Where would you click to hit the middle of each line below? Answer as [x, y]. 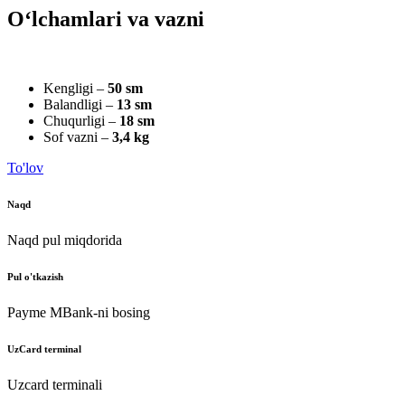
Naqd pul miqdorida [65, 240]
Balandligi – [80, 104]
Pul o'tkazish [35, 276]
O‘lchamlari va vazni [106, 19]
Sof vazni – [78, 137]
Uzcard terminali [55, 384]
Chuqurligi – [81, 120]
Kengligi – [75, 88]
